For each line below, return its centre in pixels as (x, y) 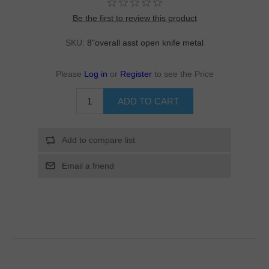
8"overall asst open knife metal (145, 43)
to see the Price (184, 74)
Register (137, 74)
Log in (97, 74)
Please (70, 74)
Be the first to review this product (134, 18)
